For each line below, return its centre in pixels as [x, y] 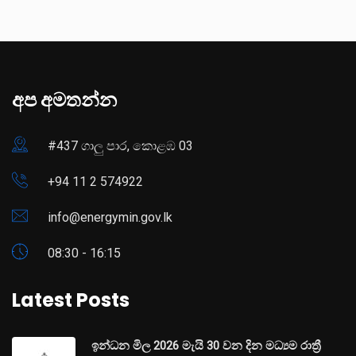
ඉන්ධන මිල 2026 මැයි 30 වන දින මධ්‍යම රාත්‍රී [206, 345]
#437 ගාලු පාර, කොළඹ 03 [120, 145]
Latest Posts [71, 300]
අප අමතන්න [64, 99]
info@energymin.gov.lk [110, 217]
